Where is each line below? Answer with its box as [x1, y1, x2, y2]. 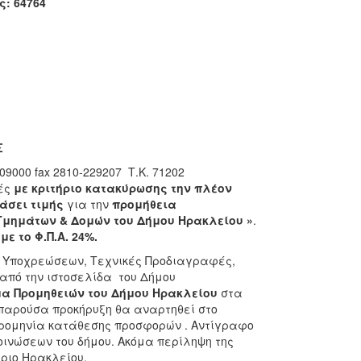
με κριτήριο [13, 180, 85, 196]
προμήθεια [111, 196, 176, 212]
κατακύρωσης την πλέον [85, 180, 232, 196]
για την [63, 196, 112, 212]
